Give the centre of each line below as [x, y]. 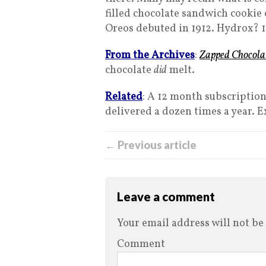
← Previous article [151, 145]
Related [124, 97]
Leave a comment [166, 197]
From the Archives [150, 56]
